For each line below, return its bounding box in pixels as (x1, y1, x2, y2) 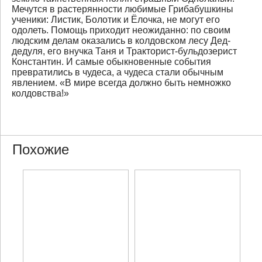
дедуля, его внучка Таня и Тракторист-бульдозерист (11, 46, 237, 56)
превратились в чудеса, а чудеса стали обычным (11, 67, 223, 77)
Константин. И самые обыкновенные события (11, 57, 211, 67)
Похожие (12, 142, 69, 157)
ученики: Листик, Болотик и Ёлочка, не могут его (11, 15, 220, 25)
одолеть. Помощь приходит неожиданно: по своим (11, 25, 230, 35)
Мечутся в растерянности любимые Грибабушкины (11, 4, 233, 14)
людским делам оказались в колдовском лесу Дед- (11, 36, 230, 46)
